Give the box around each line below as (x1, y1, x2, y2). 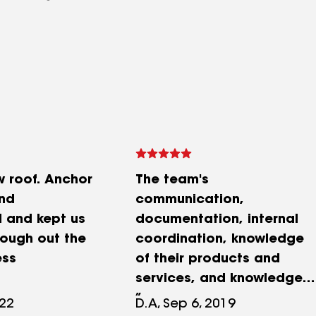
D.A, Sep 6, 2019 (135, 298, 236, 311)
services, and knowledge (135, 273, 303, 286)
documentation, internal (135, 214, 298, 226)
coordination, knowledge (135, 233, 304, 246)
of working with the (135, 293, 263, 305)
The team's (135, 174, 209, 187)
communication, (135, 194, 244, 207)
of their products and (135, 253, 280, 266)
